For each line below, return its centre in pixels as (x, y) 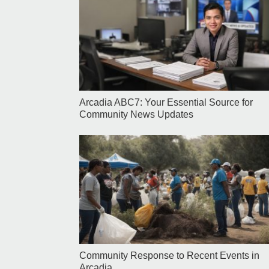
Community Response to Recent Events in (169, 256)
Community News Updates (136, 115)
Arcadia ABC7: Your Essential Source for (166, 103)
